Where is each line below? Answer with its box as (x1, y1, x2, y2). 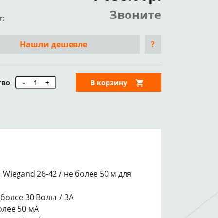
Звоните (109, 6, 161, 22)
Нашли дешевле (20, 39, 88, 50)
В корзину (91, 78, 127, 87)
